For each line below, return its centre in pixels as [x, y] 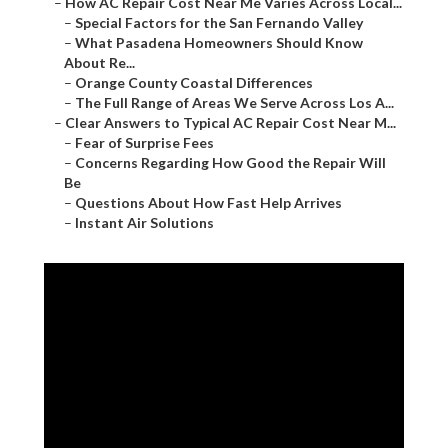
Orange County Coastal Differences [194, 83]
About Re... [99, 63]
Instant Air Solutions [144, 223]
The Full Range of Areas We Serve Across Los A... [234, 103]
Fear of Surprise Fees [144, 143]
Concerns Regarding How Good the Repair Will [230, 163]
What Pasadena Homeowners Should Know [219, 43]
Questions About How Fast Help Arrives [208, 203]
